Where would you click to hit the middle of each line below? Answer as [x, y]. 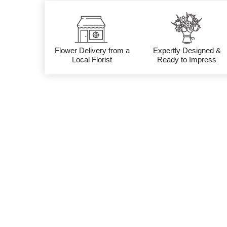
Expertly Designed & [187, 50]
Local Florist [92, 60]
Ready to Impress [187, 60]
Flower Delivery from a [92, 50]
